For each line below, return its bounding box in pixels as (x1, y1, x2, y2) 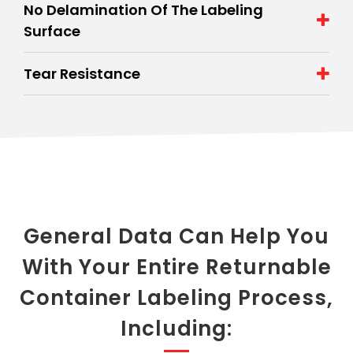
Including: (121, 314, 232, 343)
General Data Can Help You (24, 222, 329, 251)
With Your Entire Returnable (21, 253, 332, 281)
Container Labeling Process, (20, 284, 333, 312)
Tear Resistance (24, 64, 140, 84)
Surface (24, 21, 80, 41)
